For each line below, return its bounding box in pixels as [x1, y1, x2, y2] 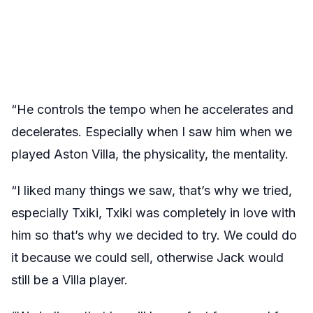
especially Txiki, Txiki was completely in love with [11, 205, 296, 220]
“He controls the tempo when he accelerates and [11, 101, 293, 117]
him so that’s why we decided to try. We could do [11, 227, 297, 242]
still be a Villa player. [11, 272, 128, 287]
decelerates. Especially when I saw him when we [11, 124, 292, 139]
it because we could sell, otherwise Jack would [11, 249, 284, 265]
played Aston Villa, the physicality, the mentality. [11, 146, 289, 161]
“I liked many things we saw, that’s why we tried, [11, 182, 292, 198]
